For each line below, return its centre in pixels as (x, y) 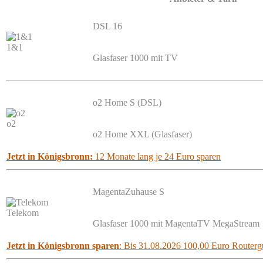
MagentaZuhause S (129, 191)
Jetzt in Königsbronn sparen (63, 245)
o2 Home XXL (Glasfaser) (142, 134)
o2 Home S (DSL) (127, 102)
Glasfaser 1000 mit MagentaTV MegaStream (176, 223)
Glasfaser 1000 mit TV (135, 58)
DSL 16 (107, 26)
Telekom (23, 213)
